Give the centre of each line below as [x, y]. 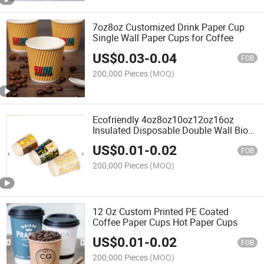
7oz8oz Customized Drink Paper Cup [169, 27]
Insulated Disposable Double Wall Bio [171, 130]
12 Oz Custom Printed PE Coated [161, 211]
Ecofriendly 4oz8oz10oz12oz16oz [164, 119]
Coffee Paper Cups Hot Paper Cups [165, 222]
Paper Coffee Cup [129, 141]
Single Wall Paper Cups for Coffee [163, 38]
